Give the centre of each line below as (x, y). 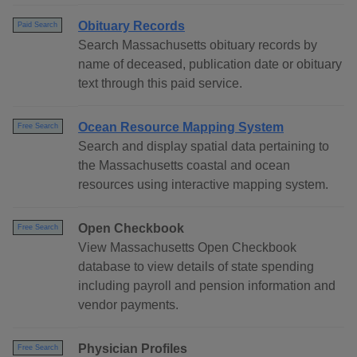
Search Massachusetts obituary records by (198, 45)
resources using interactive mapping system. (203, 185)
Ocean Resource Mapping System (181, 127)
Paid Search (37, 25)
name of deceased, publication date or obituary (210, 65)
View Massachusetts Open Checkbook (187, 248)
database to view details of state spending (196, 267)
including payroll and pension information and (207, 286)
